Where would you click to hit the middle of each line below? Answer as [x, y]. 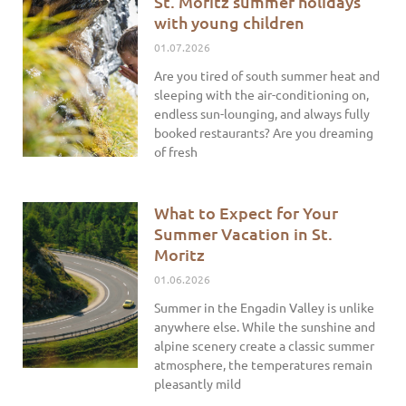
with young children [230, 23]
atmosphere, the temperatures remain [264, 365]
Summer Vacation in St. [244, 234]
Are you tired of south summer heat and [267, 76]
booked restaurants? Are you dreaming [264, 133]
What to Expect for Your [246, 213]
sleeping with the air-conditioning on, [262, 95]
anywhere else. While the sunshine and [265, 327]
